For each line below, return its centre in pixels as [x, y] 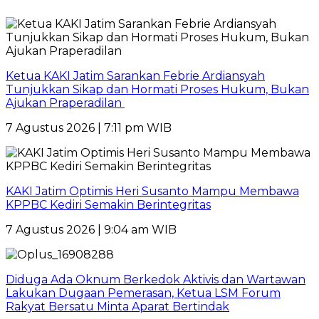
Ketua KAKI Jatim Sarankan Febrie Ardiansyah [135, 76]
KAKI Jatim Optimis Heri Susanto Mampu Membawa [152, 192]
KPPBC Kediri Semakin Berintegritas [108, 205]
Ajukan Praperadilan [65, 103]
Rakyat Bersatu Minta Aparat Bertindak [117, 307]
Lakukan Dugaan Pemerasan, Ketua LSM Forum [143, 293]
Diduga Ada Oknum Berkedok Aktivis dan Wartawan [156, 280]
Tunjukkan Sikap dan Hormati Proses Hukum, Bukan [157, 90]
